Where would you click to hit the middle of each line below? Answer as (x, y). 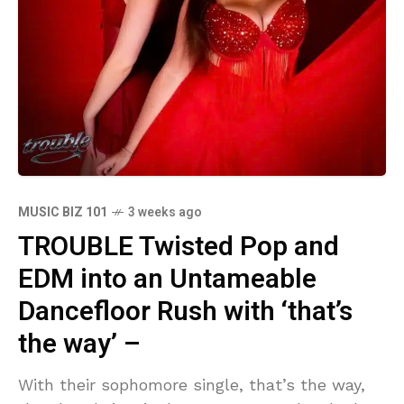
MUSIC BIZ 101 (63, 213)
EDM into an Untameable (167, 280)
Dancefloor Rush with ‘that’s (185, 312)
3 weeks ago (165, 213)
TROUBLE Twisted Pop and (179, 248)
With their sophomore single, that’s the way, (192, 385)
